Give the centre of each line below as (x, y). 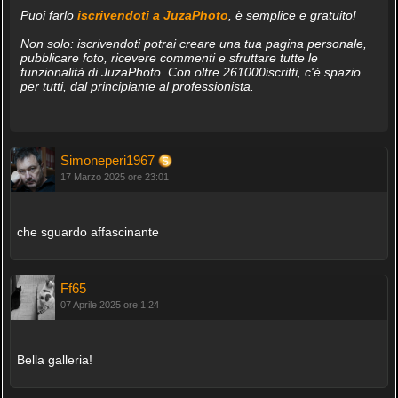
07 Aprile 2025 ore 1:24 (109, 305)
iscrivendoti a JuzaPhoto (152, 16)
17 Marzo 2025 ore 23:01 (114, 177)
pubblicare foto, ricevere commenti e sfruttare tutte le (169, 58)
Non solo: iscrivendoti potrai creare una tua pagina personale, (193, 44)
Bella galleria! (54, 360)
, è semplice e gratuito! (292, 16)
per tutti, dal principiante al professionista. (137, 87)
